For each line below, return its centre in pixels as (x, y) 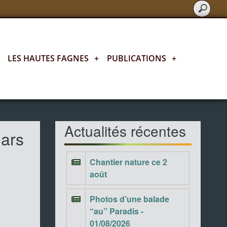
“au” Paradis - (116, 211)
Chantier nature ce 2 (128, 162)
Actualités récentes (125, 131)
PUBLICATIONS (137, 58)
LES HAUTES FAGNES (48, 58)
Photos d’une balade (129, 199)
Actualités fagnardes (180, 91)
